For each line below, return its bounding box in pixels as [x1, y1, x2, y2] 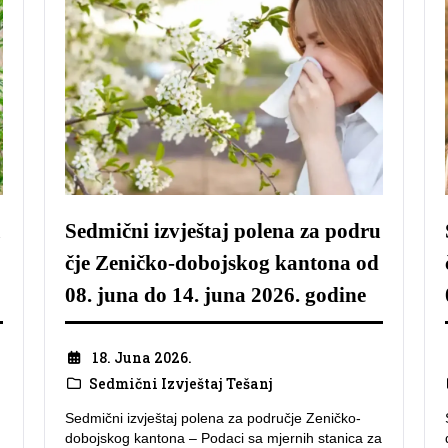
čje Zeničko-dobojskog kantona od [65, 251, 379, 276]
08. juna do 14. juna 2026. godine [65, 283, 366, 308]
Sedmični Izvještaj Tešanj [88, 373, 273, 393]
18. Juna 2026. [91, 347, 192, 367]
